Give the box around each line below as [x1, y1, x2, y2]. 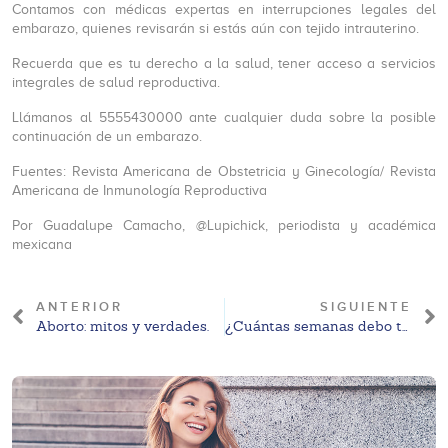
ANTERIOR [36, 299, 123, 315]
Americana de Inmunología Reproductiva [12, 183, 267, 198]
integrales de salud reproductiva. [12, 75, 220, 90]
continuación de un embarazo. [12, 129, 202, 144]
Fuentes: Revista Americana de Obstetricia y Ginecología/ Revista [12, 164, 436, 179]
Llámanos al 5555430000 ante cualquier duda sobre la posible [12, 110, 436, 125]
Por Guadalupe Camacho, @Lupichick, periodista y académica [12, 218, 436, 233]
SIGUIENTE [320, 299, 412, 315]
